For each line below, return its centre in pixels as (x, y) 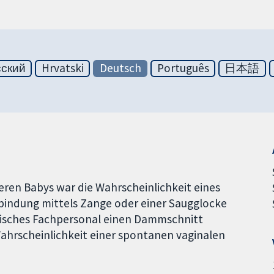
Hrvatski (62, 68)
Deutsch (120, 68)
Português (183, 68)
